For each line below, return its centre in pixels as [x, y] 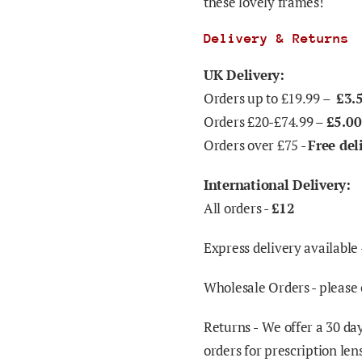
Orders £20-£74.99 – [265, 122]
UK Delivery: [244, 75]
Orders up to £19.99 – [270, 98]
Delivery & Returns [276, 38]
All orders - [238, 208]
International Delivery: [279, 185]
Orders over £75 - [256, 145]
